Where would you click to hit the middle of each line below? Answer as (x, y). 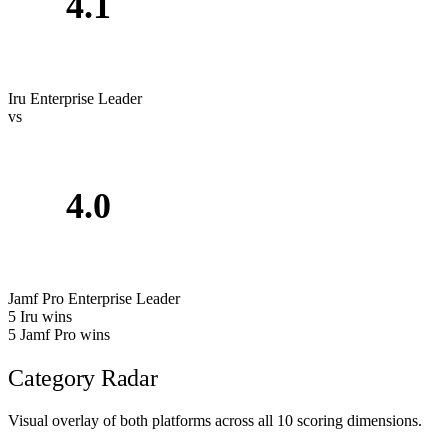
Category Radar (83, 377)
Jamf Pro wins (65, 334)
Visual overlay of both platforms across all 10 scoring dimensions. (215, 420)
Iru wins (46, 316)
